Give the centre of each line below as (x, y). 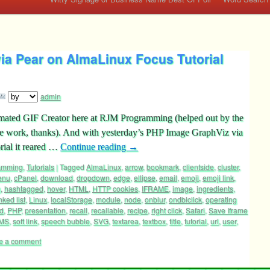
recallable (107, 210)
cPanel (25, 177)
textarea (125, 221)
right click (167, 210)
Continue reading (94, 147)
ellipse (145, 177)
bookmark (163, 167)
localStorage (71, 199)
